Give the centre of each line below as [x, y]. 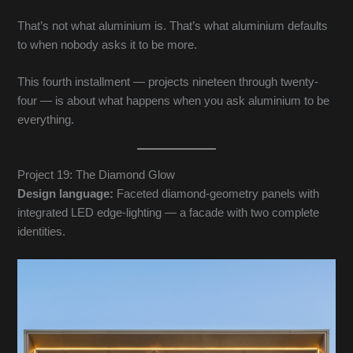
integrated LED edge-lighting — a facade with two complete [169, 212]
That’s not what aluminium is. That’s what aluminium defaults [173, 26]
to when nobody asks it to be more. [108, 45]
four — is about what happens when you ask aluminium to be [174, 101]
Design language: [66, 193]
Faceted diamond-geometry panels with [217, 193]
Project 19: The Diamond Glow [97, 175]
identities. [42, 231]
